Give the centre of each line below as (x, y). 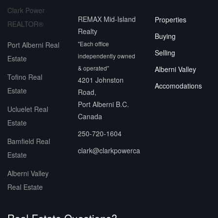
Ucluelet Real (28, 109)
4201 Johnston (101, 80)
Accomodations (178, 85)
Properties (171, 19)
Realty (88, 31)
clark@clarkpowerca (109, 150)
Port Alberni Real (33, 45)
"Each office (93, 43)
